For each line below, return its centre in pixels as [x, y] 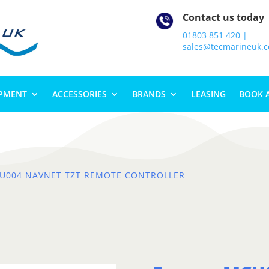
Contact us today [224, 17]
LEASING [208, 94]
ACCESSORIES [79, 94]
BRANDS [149, 94]
